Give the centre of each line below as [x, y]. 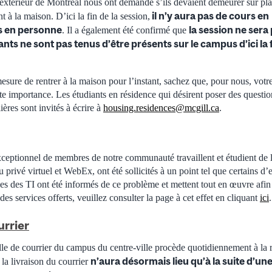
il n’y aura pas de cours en [209, 15]
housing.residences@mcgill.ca [161, 107]
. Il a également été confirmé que [125, 30]
